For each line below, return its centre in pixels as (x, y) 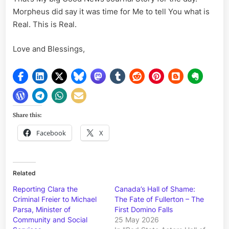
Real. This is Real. (45, 25)
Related (24, 173)
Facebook (51, 133)
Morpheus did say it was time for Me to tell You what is (111, 12)
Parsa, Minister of (42, 210)
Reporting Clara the (45, 189)
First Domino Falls (144, 210)
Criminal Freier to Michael (55, 199)
